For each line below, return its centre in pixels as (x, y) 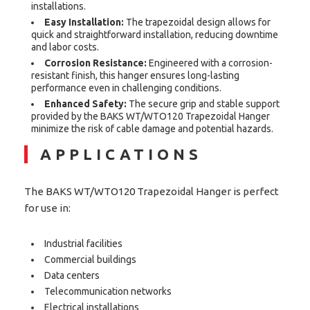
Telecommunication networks (108, 292)
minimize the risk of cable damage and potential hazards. (152, 129)
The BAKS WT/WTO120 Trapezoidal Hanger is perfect (152, 192)
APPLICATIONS (121, 154)
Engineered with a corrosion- (210, 63)
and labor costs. (65, 47)
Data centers (72, 276)
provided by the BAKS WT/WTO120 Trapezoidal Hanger (151, 117)
